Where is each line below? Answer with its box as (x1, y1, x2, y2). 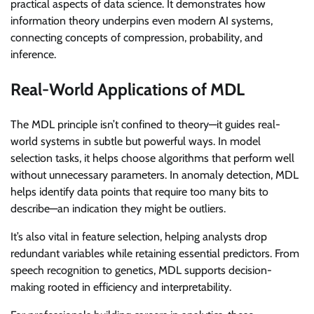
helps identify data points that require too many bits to (11, 185, 268, 199)
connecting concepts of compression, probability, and (11, 31, 263, 45)
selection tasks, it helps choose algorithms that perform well (11, 151, 294, 165)
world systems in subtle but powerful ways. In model (11, 135, 261, 149)
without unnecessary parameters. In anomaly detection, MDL (11, 168, 299, 182)
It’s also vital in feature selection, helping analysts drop (11, 230, 267, 244)
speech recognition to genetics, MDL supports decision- (11, 264, 272, 278)
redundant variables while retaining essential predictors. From (11, 247, 299, 261)
